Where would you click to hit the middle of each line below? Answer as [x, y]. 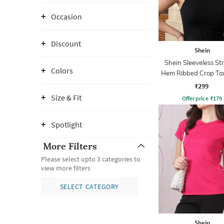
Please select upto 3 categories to [91, 159]
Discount [66, 43]
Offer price [195, 98]
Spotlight [66, 124]
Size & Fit [66, 97]
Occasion [66, 16]
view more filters [66, 168]
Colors [62, 70]
